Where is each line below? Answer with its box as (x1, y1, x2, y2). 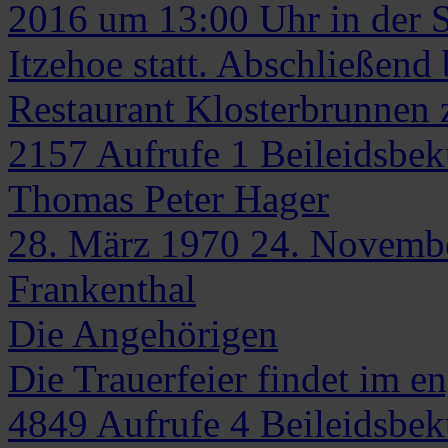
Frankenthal (8, 266, 196, 310)
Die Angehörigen (8, 311, 278, 355)
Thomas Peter (8, 176, 224, 220)
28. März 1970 (8, 221, 240, 265)
